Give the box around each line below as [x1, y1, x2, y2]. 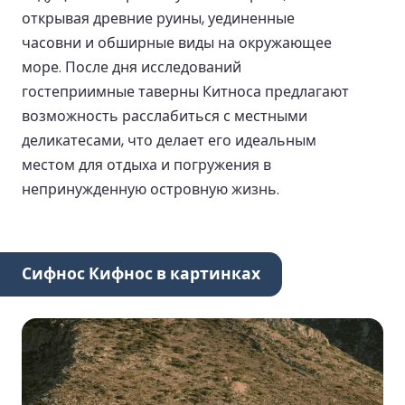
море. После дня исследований [22, 56, 241, 78]
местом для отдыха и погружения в [22, 154, 271, 175]
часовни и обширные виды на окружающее [22, 32, 332, 53]
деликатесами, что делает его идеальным [22, 129, 316, 151]
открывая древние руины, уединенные [22, 7, 295, 29]
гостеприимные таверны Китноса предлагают [22, 80, 349, 102]
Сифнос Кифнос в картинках [22, 263, 260, 286]
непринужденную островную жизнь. [22, 178, 279, 200]
